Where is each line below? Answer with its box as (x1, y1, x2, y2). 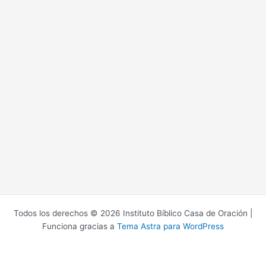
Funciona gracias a (42, 221, 117, 231)
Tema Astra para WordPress (117, 221, 224, 231)
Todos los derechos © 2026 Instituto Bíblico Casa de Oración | (14, 208, 252, 218)
